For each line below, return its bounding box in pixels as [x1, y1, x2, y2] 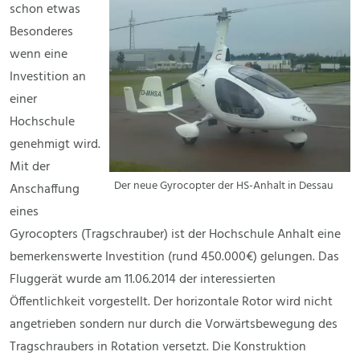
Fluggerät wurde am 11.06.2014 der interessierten [10, 269, 276, 291]
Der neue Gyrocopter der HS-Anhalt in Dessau [114, 177, 333, 196]
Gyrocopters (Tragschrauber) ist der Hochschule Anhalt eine [10, 224, 341, 246]
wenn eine [10, 44, 67, 66]
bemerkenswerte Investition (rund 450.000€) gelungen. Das [10, 247, 339, 268]
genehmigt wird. [10, 134, 100, 156]
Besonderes [10, 22, 73, 43]
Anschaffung [10, 179, 80, 201]
